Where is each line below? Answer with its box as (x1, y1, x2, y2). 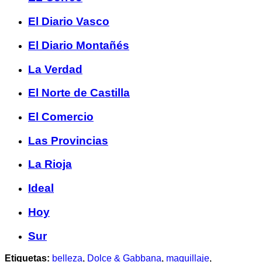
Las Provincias (28, 134, 108, 147)
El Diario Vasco (28, 15, 109, 28)
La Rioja (28, 158, 72, 171)
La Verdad (28, 63, 82, 75)
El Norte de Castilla (28, 87, 130, 99)
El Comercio (28, 111, 94, 123)
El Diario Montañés (28, 39, 129, 51)
